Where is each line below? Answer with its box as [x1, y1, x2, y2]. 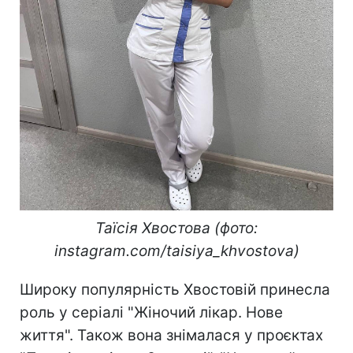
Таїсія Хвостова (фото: [95, 218, 258, 237]
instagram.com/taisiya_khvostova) [54, 241, 299, 260]
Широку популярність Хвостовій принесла [20, 280, 330, 299]
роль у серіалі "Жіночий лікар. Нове [20, 303, 283, 321]
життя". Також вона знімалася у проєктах [20, 325, 323, 344]
